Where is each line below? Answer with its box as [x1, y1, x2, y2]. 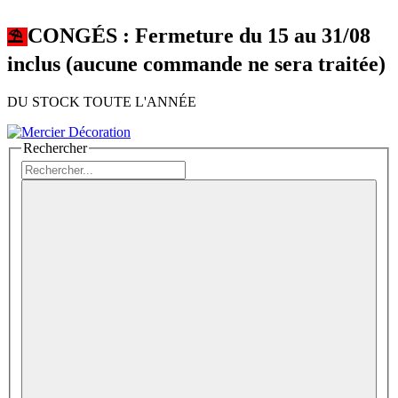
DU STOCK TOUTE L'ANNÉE [7, 93, 196, 109]
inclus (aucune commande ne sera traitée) [7, 52, 386, 76]
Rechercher [23, 139, 87, 155]
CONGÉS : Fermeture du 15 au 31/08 [28, 23, 370, 47]
